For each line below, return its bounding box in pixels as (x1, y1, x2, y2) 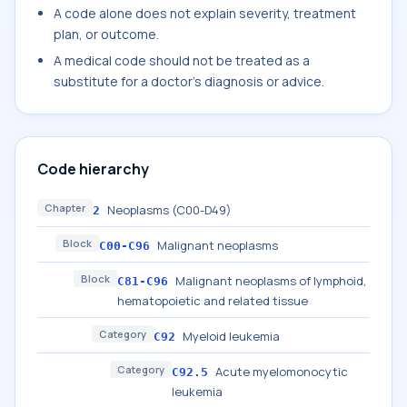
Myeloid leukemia (183, 328, 280, 344)
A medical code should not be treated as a (54, 52, 310, 69)
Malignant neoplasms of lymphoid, (175, 273, 366, 289)
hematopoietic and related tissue (117, 293, 308, 309)
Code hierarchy (37, 159, 149, 179)
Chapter (45, 201, 85, 214)
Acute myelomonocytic (215, 363, 348, 380)
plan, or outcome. (54, 25, 159, 43)
